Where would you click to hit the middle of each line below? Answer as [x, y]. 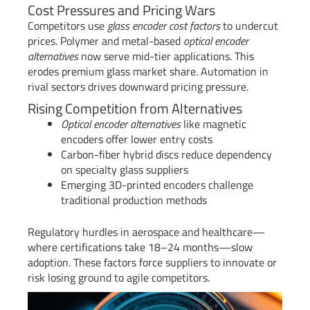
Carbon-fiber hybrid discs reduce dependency [166, 155]
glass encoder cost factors [164, 26]
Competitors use [67, 26]
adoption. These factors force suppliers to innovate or [152, 263]
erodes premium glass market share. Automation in [148, 72]
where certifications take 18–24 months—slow [140, 247]
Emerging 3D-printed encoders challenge [157, 185]
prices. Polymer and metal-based [106, 41]
